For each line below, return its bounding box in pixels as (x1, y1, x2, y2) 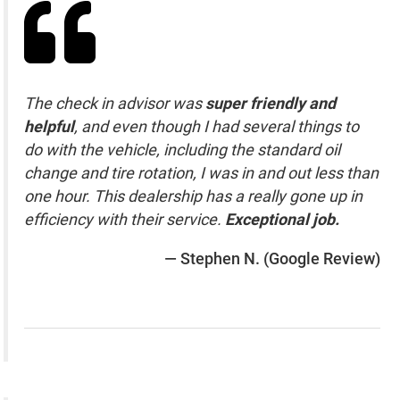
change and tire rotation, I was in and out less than (24, 162, 379, 182)
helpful (24, 116, 75, 136)
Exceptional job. (225, 209, 340, 229)
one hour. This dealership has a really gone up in (24, 186, 363, 205)
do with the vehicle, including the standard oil (24, 139, 341, 159)
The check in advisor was (24, 93, 206, 112)
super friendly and (205, 93, 337, 112)
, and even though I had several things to (74, 116, 360, 136)
